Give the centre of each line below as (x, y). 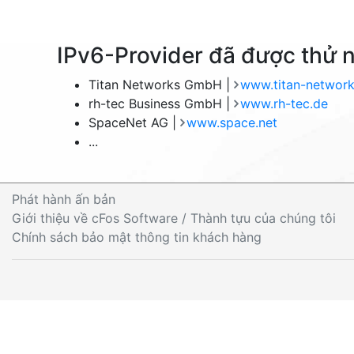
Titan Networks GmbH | (161, 85)
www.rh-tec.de (284, 104)
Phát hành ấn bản (64, 199)
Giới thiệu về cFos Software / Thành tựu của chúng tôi (174, 218)
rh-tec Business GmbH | (161, 104)
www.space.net (232, 122)
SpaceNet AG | (134, 122)
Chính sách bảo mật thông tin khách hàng (137, 237)
